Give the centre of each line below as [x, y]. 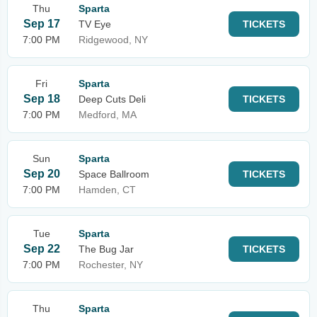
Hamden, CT [107, 190]
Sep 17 [41, 24]
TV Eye [95, 24]
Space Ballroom [114, 174]
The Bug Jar [106, 249]
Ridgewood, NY [113, 40]
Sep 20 [41, 174]
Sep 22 [41, 249]
